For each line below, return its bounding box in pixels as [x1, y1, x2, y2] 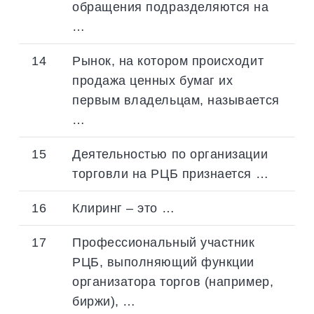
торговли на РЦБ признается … [72, 165, 269, 181]
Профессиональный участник [72, 234, 255, 250]
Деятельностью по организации [72, 146, 268, 161]
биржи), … [72, 293, 136, 308]
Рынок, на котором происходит [72, 53, 264, 68]
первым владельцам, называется [72, 92, 280, 107]
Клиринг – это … [72, 200, 175, 215]
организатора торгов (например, [72, 273, 274, 289]
